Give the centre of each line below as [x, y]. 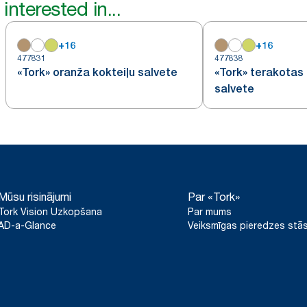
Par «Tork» [214, 197]
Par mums [210, 211]
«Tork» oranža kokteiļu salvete [97, 72]
